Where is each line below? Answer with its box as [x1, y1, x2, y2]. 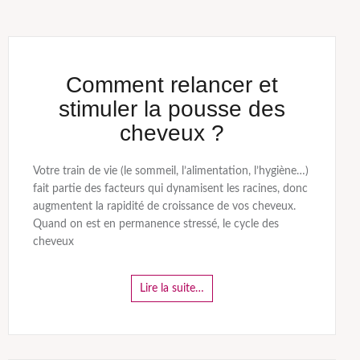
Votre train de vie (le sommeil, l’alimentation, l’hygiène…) [32, 165, 309, 177]
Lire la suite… [139, 282, 204, 294]
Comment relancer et [65, 72, 278, 97]
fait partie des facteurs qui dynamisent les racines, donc [32, 182, 308, 194]
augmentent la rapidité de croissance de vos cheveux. [32, 200, 296, 212]
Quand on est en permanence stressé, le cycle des [32, 218, 279, 230]
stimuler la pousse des [58, 96, 285, 121]
